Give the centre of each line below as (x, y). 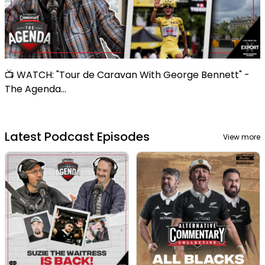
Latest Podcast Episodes (77, 136)
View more (242, 137)
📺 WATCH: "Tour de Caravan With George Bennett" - (127, 75)
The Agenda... (35, 89)
